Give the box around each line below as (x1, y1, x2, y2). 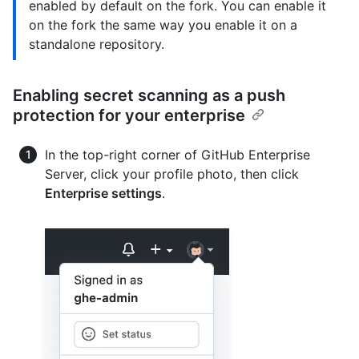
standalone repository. (29, 36, 164, 53)
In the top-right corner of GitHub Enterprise (45, 147, 310, 163)
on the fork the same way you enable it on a (29, 17, 297, 34)
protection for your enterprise (13, 106, 245, 126)
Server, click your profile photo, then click (45, 166, 299, 183)
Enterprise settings (45, 185, 162, 202)
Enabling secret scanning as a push (13, 86, 285, 106)
